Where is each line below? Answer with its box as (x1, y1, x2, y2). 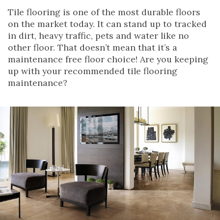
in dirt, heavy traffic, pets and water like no (8, 29, 189, 41)
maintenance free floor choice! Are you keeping (8, 53, 208, 65)
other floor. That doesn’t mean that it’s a (8, 41, 177, 53)
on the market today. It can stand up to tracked (8, 18, 207, 29)
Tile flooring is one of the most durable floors (8, 6, 200, 18)
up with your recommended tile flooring (8, 65, 177, 77)
